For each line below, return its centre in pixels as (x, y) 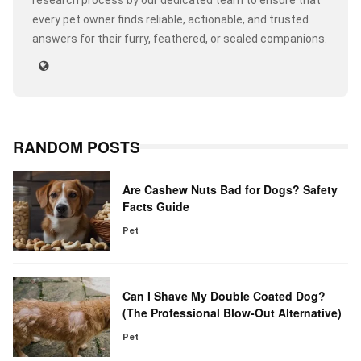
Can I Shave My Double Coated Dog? (224, 295)
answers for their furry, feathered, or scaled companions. (180, 39)
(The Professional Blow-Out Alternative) (232, 312)
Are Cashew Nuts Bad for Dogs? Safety (230, 189)
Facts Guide (156, 206)
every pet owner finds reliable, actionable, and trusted (170, 20)
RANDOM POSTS (77, 147)
